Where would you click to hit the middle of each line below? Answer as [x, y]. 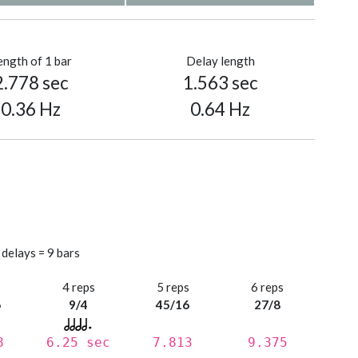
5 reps [173, 287]
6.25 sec [79, 343]
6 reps [268, 287]
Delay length [220, 61]
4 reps [78, 287]
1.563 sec [220, 83]
